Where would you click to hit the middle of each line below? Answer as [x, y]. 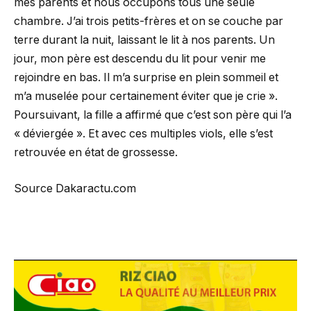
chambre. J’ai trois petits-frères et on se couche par [149, 22]
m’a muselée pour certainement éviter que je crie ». [146, 96]
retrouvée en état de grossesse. [96, 153]
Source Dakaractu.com [75, 188]
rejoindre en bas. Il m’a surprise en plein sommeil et [146, 78]
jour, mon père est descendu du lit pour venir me [140, 59]
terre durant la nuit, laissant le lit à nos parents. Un [144, 40]
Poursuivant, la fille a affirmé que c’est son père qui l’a [153, 115]
